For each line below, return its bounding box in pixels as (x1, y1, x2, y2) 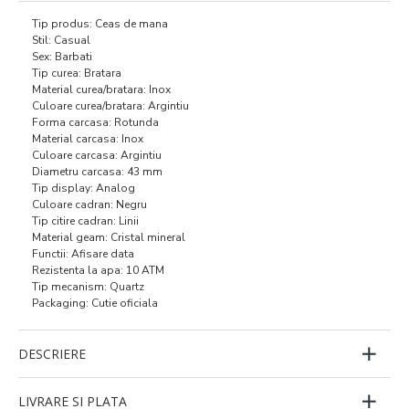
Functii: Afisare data (32, 246, 134, 261)
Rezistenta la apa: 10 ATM (32, 262, 164, 278)
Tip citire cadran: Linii (32, 213, 139, 228)
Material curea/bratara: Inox (32, 81, 171, 97)
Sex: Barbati (32, 48, 92, 64)
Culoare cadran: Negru (32, 196, 147, 212)
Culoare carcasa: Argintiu (32, 147, 162, 163)
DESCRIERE (18, 344, 86, 362)
